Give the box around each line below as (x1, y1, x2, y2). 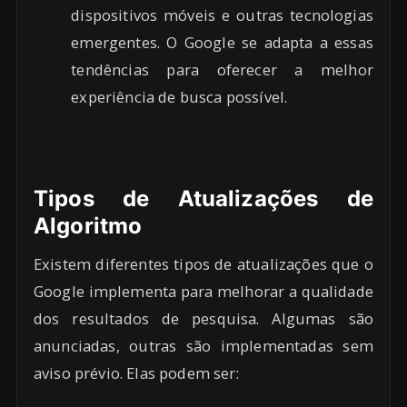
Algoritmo (34, 213, 143, 240)
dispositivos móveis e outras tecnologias (71, 4, 373, 25)
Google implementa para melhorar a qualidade (34, 281, 373, 303)
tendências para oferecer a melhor (71, 58, 373, 80)
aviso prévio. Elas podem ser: (34, 362, 239, 384)
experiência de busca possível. (71, 85, 288, 107)
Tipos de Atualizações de (34, 185, 373, 213)
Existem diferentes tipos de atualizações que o (34, 253, 373, 275)
